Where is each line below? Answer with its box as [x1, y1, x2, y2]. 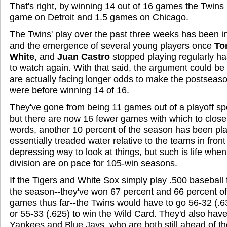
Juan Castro [57, 51, 110, 62]
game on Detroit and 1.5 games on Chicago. [10, 12, 188, 22]
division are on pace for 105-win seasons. [10, 158, 177, 168]
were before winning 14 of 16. [10, 85, 129, 95]
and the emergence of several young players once [10, 40, 214, 51]
